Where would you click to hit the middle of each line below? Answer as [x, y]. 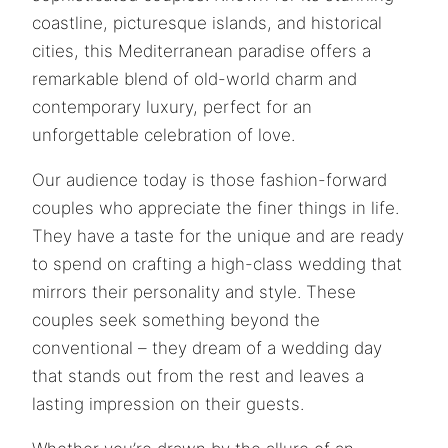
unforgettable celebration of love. [163, 135]
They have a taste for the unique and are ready [218, 236]
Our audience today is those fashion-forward [209, 180]
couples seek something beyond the [176, 320]
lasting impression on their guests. [168, 404]
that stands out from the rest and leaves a [198, 376]
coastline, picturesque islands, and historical [207, 23]
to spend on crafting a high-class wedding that [217, 264]
